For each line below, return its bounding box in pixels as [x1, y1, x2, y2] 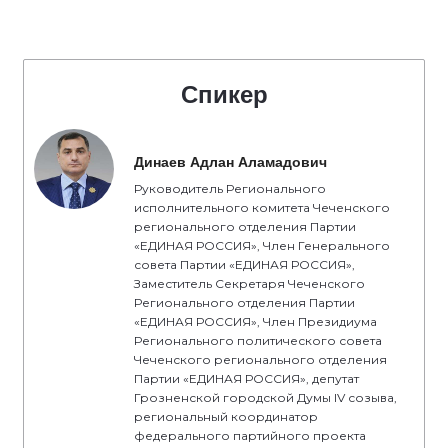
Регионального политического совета [134, 333, 382, 349]
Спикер [180, 81, 268, 109]
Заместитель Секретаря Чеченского [134, 276, 365, 292]
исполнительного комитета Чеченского [134, 200, 390, 216]
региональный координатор [134, 409, 318, 425]
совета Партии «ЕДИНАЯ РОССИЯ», [134, 257, 355, 273]
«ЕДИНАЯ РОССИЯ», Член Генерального [134, 238, 390, 254]
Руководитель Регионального [134, 181, 326, 197]
